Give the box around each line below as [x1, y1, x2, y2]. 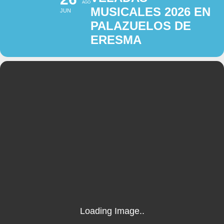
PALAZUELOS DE [90, 19, 191, 33]
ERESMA [90, 33, 141, 47]
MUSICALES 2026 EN [90, 5, 210, 19]
